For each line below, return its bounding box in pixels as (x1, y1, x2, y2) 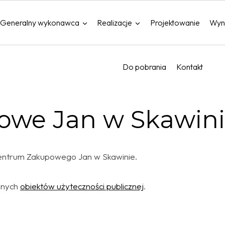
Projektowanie (150, 17, 200, 28)
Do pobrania (123, 62, 167, 72)
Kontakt (176, 62, 203, 72)
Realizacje (97, 17, 133, 28)
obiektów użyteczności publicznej (20, 181, 144, 191)
